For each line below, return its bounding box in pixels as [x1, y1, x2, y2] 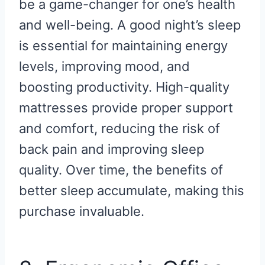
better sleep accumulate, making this [19, 183, 244, 199]
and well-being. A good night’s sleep [19, 17, 241, 33]
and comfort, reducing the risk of [19, 121, 220, 137]
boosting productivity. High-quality [19, 79, 230, 95]
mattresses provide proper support [19, 100, 233, 116]
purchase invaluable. [19, 203, 144, 219]
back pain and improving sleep [19, 141, 204, 157]
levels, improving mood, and [19, 59, 190, 75]
